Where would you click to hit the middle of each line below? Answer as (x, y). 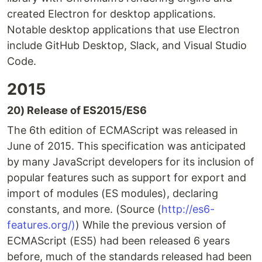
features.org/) (41, 225)
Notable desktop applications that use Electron (123, 30)
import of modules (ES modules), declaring (113, 194)
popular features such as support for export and (127, 178)
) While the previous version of (151, 225)
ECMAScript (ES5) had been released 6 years (118, 241)
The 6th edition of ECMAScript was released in (123, 130)
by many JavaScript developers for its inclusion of (131, 162)
